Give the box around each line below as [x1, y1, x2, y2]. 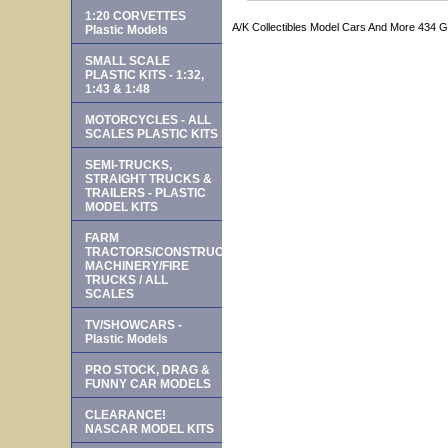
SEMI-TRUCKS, [85, 158, 172, 172]
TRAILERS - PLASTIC [85, 186, 206, 200]
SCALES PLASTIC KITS [85, 127, 218, 141]
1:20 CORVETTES [85, 9, 186, 23]
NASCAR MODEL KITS [85, 422, 214, 436]
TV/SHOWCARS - [85, 318, 182, 332]
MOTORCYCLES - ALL [85, 113, 211, 127]
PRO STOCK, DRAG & [85, 363, 210, 377]
